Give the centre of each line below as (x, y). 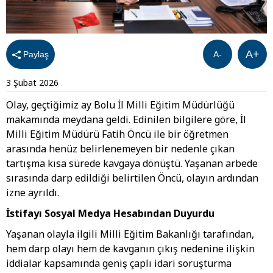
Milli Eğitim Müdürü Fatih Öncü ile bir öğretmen (117, 134)
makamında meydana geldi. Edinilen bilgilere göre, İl (126, 120)
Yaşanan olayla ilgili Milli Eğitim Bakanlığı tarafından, (130, 234)
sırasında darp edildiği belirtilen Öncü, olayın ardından (132, 178)
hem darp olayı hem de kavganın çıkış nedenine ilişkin (130, 249)
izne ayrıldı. (33, 193)
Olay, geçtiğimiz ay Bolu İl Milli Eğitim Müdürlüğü (120, 105)
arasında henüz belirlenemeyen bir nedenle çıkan (120, 149)
